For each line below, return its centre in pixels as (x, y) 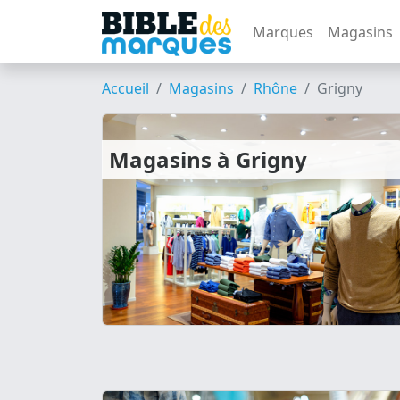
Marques (283, 32)
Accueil (125, 88)
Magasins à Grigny (208, 159)
